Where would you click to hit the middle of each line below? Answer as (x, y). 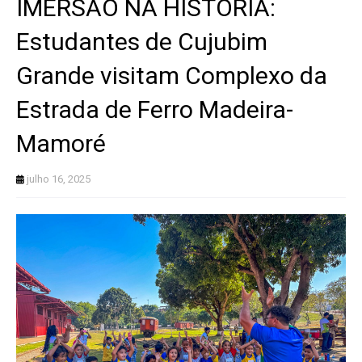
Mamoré (61, 144)
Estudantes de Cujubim (142, 42)
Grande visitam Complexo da (172, 76)
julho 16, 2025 (59, 179)
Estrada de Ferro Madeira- (155, 110)
